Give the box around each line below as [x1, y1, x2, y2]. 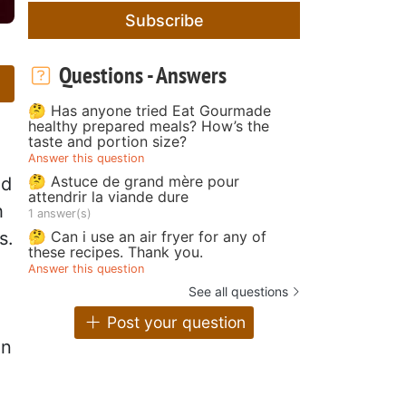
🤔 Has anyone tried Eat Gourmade [28, 101, 271, 120]
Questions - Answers [53, 59, 227, 90]
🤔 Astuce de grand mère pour [28, 171, 239, 190]
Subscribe [124, 10, 204, 30]
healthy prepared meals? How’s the [28, 116, 269, 135]
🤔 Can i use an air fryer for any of [28, 227, 266, 246]
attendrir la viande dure [28, 187, 188, 206]
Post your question [101, 313, 246, 333]
